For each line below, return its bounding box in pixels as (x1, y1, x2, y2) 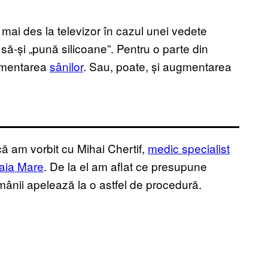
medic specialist (148, 140, 230, 157)
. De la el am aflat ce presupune (44, 158, 207, 175)
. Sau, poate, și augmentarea (83, 58, 232, 75)
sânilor (50, 58, 83, 75)
